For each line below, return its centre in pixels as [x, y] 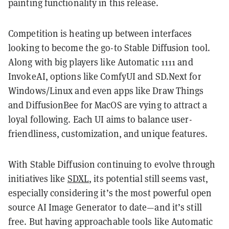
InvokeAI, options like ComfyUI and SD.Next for [105, 76]
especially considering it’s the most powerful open [110, 193]
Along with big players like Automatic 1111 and [101, 62]
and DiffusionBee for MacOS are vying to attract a [108, 105]
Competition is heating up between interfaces [100, 33]
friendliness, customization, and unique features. [108, 134]
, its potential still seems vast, [149, 179]
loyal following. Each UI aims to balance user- [100, 119]
